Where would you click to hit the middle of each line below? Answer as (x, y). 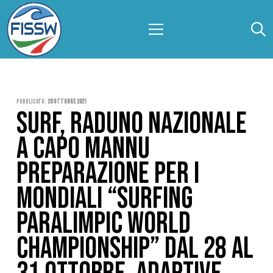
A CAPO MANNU (83, 149)
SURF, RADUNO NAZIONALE (131, 124)
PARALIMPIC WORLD (103, 224)
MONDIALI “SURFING (104, 199)
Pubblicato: (32, 101)
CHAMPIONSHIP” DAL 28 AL (135, 249)
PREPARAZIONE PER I (108, 174)
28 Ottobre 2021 (67, 101)
